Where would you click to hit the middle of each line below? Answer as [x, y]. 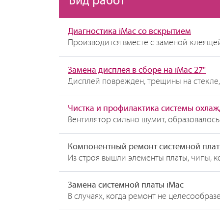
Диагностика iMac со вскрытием [129, 31]
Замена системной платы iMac [126, 185]
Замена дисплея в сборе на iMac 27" [137, 70]
